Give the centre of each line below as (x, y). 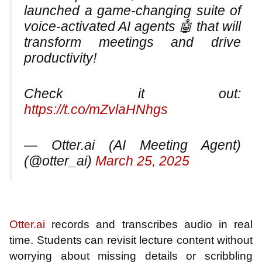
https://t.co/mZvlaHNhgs (96, 109)
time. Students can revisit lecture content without (131, 240)
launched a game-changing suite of (132, 10)
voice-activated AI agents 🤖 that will (132, 26)
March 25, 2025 (142, 161)
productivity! (60, 58)
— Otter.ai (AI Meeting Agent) (132, 145)
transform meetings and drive (132, 42)
